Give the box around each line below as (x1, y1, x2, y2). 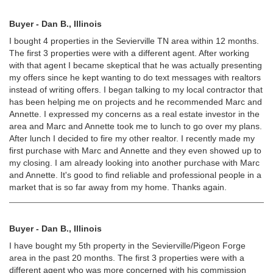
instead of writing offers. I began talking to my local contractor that (9, 85, 263, 94)
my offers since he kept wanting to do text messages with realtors (9, 73, 261, 82)
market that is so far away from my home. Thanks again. (9, 182, 227, 192)
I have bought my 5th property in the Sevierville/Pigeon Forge (9, 241, 246, 250)
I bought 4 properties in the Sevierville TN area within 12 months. (9, 36, 259, 46)
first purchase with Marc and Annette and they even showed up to (9, 146, 261, 155)
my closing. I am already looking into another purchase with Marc (9, 158, 260, 168)
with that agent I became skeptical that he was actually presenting (9, 60, 262, 70)
